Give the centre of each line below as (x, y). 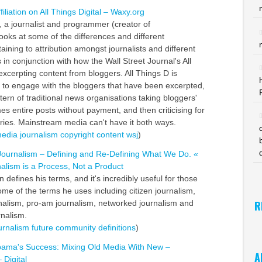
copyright (77, 135)
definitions (117, 227)
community (75, 227)
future (42, 227)
